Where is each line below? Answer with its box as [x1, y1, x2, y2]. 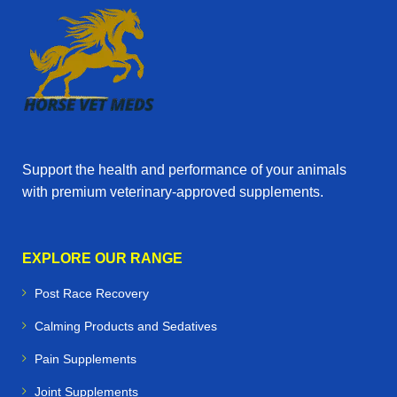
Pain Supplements [35, 352, 136, 367]
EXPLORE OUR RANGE [22, 251, 183, 267]
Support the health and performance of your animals [22, 162, 346, 178]
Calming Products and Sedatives [35, 319, 217, 334]
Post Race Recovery [35, 286, 149, 301]
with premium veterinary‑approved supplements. [22, 184, 323, 200]
